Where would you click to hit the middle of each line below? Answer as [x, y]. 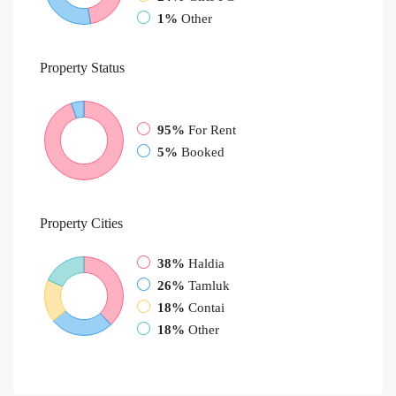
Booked [203, 152]
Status [106, 67]
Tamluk [209, 285]
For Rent [212, 129]
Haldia [206, 263]
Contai [206, 307]
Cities [105, 223]
